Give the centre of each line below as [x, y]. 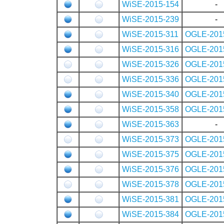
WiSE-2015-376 [150, 169]
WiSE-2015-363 [150, 124]
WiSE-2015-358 [150, 109]
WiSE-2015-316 [150, 49]
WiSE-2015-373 [150, 139]
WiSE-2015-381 [150, 199]
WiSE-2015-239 [150, 19]
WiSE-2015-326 [150, 64]
